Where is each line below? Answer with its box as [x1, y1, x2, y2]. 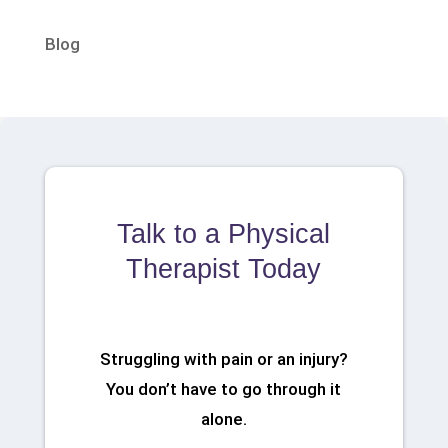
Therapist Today [126, 254, 322, 285]
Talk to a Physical [117, 219, 331, 250]
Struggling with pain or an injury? [99, 349, 348, 370]
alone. [200, 409, 247, 430]
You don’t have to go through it [106, 379, 342, 400]
